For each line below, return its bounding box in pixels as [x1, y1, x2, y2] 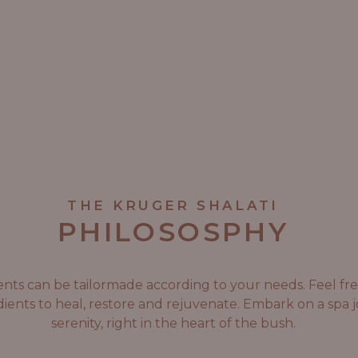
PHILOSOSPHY [58, 215, 288, 248]
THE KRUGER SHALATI [67, 197, 279, 213]
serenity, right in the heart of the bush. [50, 315, 296, 331]
